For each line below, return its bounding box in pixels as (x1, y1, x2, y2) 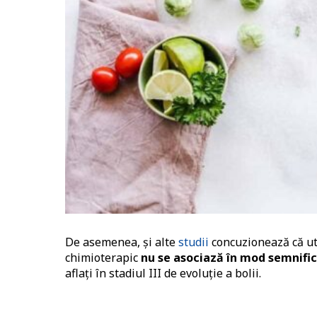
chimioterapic (65, 250, 141, 266)
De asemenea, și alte (65, 234, 178, 250)
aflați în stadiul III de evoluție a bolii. (65, 265, 261, 282)
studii (178, 234, 209, 250)
